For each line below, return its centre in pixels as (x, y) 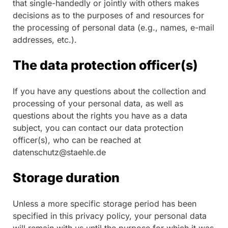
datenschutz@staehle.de (59, 152)
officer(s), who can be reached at (77, 140)
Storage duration (66, 177)
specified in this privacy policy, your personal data (110, 216)
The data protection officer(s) (105, 65)
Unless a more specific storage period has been (105, 203)
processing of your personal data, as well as (98, 103)
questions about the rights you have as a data (100, 115)
